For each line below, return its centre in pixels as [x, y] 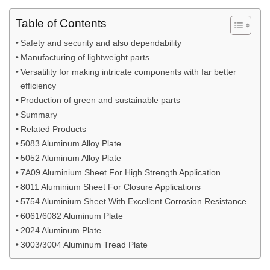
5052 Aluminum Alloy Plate [71, 158]
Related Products [53, 129]
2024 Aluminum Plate [61, 230]
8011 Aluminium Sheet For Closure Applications [110, 187]
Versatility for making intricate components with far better [128, 71]
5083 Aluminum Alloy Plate [71, 143]
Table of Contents [61, 23]
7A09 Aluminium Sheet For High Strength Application [120, 172]
